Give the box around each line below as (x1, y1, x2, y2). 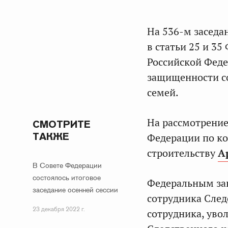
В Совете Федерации (33, 161, 102, 170)
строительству (147, 147, 218, 160)
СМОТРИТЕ (33, 118, 91, 131)
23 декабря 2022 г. (33, 205, 85, 213)
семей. (147, 86, 179, 99)
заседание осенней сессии (33, 185, 118, 194)
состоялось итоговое (33, 173, 101, 182)
